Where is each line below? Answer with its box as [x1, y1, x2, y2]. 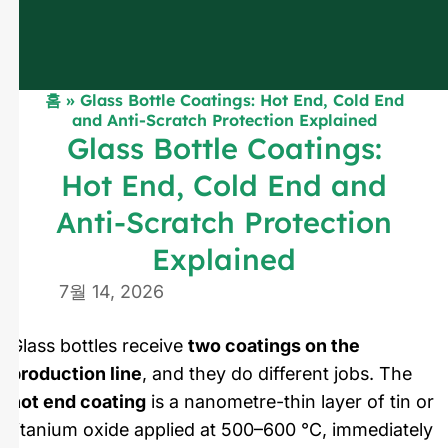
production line [10, 362, 142, 384]
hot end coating [10, 390, 146, 412]
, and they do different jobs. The [142, 362, 412, 384]
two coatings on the [188, 334, 360, 356]
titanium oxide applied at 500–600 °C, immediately [10, 418, 433, 440]
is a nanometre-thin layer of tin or [146, 390, 434, 412]
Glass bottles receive [10, 334, 188, 356]
